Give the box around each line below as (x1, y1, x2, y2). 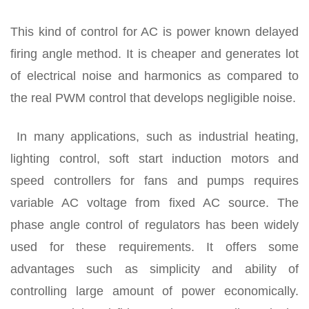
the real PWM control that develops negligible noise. (10, 91, 296, 106)
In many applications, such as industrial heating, (10, 130, 299, 144)
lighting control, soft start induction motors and (10, 152, 299, 166)
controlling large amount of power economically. (10, 284, 299, 299)
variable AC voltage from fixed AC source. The (10, 196, 299, 210)
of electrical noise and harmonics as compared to (10, 69, 299, 83)
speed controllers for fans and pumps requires (10, 174, 299, 188)
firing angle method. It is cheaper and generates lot (10, 47, 299, 61)
